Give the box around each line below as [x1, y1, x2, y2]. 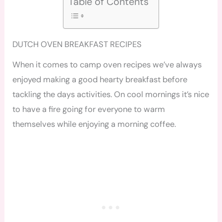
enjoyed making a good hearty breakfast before [12, 74, 188, 85]
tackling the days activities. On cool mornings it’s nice [12, 89, 210, 100]
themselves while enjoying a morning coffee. [12, 119, 176, 130]
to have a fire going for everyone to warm [12, 104, 166, 115]
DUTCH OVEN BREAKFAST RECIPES [12, 39, 142, 50]
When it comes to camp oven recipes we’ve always [12, 59, 202, 70]
